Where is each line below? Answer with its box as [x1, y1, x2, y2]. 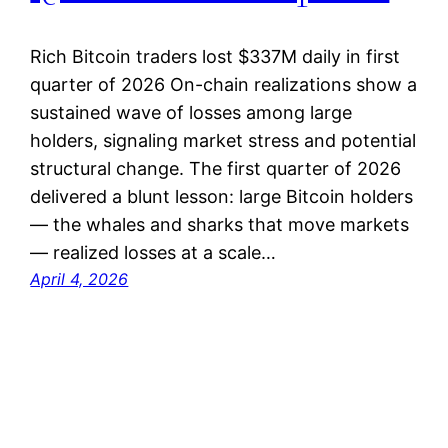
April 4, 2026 [30, 269, 129, 290]
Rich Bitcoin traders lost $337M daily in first [30, 46, 401, 68]
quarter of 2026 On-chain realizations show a [30, 74, 418, 96]
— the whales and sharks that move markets [30, 214, 410, 236]
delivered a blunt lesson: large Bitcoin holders [30, 186, 414, 208]
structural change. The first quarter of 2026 [30, 158, 402, 180]
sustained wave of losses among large [30, 102, 353, 124]
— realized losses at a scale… [30, 242, 277, 264]
